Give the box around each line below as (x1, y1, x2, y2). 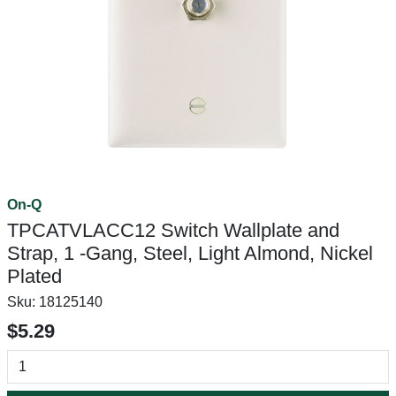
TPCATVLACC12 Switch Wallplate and (7, 219, 339, 241)
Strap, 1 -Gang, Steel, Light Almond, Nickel (7, 242, 373, 264)
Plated (7, 265, 62, 287)
